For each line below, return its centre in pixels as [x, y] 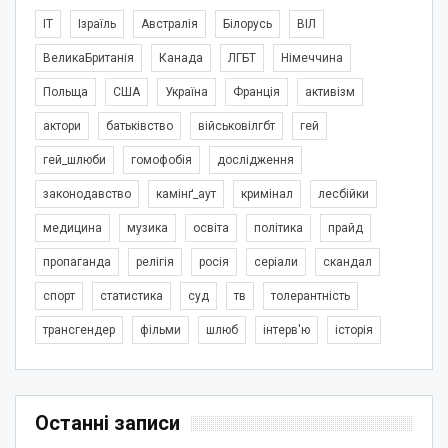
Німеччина [312, 57]
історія [354, 329]
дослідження [255, 159]
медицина [72, 227]
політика [278, 227]
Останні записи [107, 422]
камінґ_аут [186, 193]
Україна [186, 91]
